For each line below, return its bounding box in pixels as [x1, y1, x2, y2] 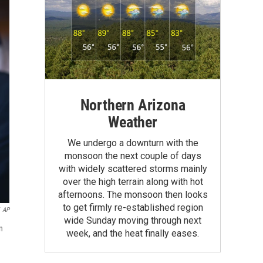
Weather [108, 113, 157, 131]
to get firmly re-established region [62, 201, 203, 213]
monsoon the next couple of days [64, 150, 201, 161]
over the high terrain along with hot [62, 176, 203, 187]
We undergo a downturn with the [67, 137, 198, 149]
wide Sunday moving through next [64, 214, 201, 226]
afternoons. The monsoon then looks [58, 188, 208, 200]
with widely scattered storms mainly [58, 163, 207, 174]
